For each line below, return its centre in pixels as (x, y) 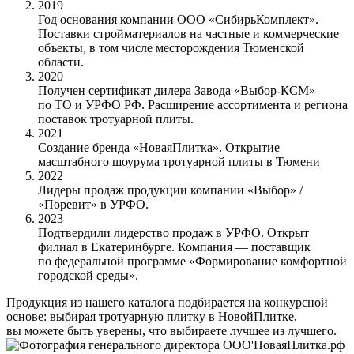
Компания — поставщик (244, 247)
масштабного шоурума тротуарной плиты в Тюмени (179, 161)
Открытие (252, 147)
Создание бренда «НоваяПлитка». (130, 147)
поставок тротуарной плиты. (116, 119)
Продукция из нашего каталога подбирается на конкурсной (167, 302)
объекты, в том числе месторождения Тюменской (171, 47)
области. (61, 62)
